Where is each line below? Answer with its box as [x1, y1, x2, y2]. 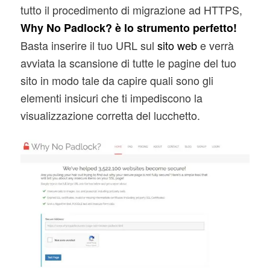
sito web [157, 37, 197, 54]
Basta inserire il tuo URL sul [20, 37, 157, 54]
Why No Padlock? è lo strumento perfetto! [20, 20, 237, 36]
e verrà [196, 37, 234, 54]
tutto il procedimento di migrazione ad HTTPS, [20, 2, 242, 18]
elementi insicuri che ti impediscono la [20, 90, 202, 106]
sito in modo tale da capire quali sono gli [20, 72, 213, 89]
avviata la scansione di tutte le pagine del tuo [20, 55, 236, 71]
